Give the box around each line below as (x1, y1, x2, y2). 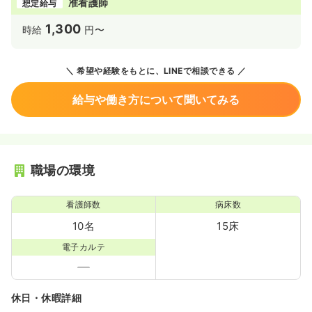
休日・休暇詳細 (11, 292, 82, 304)
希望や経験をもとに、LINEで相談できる (74, 65, 235, 76)
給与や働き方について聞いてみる (72, 93, 240, 107)
